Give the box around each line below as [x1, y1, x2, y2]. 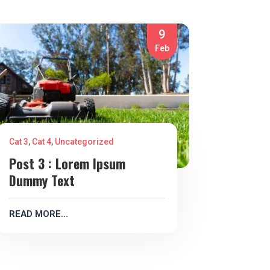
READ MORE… [9, 209, 69, 220]
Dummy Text [9, 171, 75, 190]
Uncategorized [55, 137, 115, 147]
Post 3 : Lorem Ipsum [9, 154, 126, 174]
